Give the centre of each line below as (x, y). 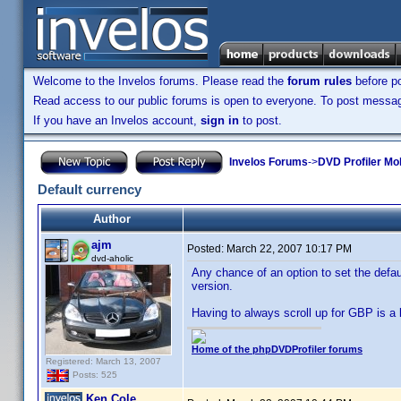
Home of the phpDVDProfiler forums (277, 349)
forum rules (320, 81)
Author (112, 219)
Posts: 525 (94, 375)
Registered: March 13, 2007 (103, 361)
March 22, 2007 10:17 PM (289, 249)
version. (212, 286)
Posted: (207, 249)
